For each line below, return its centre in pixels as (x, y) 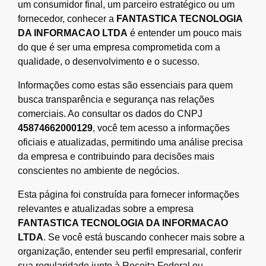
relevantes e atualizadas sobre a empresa (106, 208)
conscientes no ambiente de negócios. (99, 170)
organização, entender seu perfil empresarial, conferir (130, 251)
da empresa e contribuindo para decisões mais (116, 156)
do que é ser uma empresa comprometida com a (119, 47)
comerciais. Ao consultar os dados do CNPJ (110, 113)
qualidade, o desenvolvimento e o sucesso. (109, 61)
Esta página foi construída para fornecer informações (129, 194)
